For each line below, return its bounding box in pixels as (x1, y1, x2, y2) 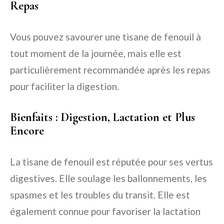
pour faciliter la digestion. (10, 80, 119, 92)
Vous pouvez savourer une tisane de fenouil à (10, 31, 201, 43)
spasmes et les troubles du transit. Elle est (10, 189, 190, 201)
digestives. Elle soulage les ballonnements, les (10, 172, 207, 184)
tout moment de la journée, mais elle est (10, 47, 181, 59)
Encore (10, 123, 44, 138)
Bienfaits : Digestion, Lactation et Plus (10, 110, 195, 125)
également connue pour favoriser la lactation (10, 205, 200, 217)
